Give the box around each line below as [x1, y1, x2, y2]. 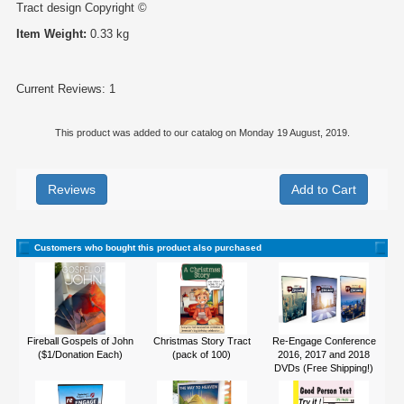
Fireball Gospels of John [26, 335, 133, 346]
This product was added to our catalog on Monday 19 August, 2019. [54, 127, 350, 138]
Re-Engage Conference [271, 335, 376, 346]
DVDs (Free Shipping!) [274, 363, 373, 373]
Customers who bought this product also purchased [34, 243, 262, 252]
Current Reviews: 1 [16, 82, 115, 96]
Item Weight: [16, 27, 87, 41]
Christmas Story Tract [152, 335, 251, 346]
